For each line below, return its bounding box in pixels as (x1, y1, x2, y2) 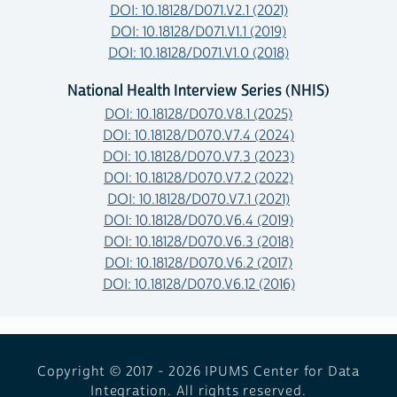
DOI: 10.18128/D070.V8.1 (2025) (105, 105, 292, 123)
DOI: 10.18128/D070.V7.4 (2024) (103, 126, 294, 144)
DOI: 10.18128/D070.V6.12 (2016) (102, 275, 295, 293)
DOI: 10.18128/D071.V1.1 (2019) (111, 22, 286, 41)
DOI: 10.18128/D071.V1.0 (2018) (108, 43, 289, 62)
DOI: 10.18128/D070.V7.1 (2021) (107, 190, 290, 208)
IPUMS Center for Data (205, 362, 360, 380)
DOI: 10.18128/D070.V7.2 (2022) (104, 168, 293, 187)
